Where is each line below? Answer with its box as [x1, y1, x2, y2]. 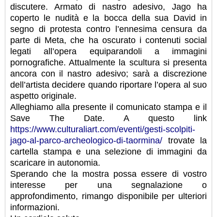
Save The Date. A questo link [10, 113, 207, 124]
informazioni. [10, 202, 60, 213]
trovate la [162, 136, 207, 146]
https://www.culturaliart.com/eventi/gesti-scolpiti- [10, 124, 195, 135]
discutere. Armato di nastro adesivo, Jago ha [10, 2, 207, 12]
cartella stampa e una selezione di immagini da [10, 147, 207, 157]
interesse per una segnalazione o [10, 180, 207, 190]
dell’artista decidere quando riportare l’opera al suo [10, 80, 207, 90]
